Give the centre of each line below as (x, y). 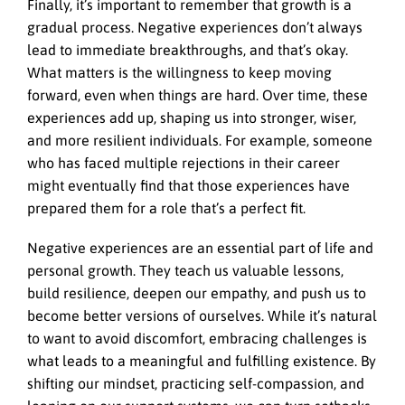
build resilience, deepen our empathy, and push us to (197, 292)
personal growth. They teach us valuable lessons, (185, 270)
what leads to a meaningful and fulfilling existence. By (202, 360)
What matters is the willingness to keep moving (179, 72)
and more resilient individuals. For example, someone (200, 140)
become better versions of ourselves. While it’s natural (202, 315)
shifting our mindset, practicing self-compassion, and (196, 383)
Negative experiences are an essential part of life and (200, 247)
